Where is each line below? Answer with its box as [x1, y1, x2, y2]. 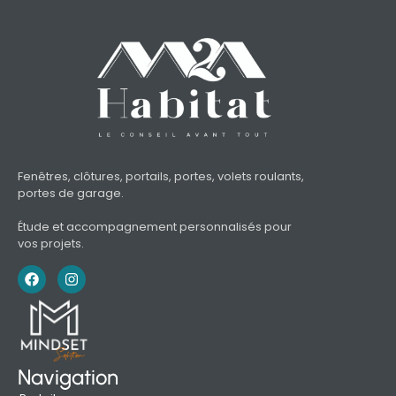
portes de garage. [18, 185, 124, 202]
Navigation [18, 364, 118, 391]
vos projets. [18, 235, 84, 253]
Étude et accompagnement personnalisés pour [18, 218, 292, 236]
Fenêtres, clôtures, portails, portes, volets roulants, [18, 168, 304, 186]
